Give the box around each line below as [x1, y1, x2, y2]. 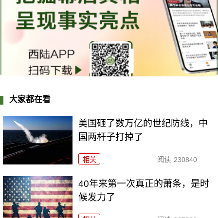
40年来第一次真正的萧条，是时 [78, 179, 210, 189]
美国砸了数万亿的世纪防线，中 [78, 118, 208, 129]
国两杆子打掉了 [78, 132, 144, 143]
